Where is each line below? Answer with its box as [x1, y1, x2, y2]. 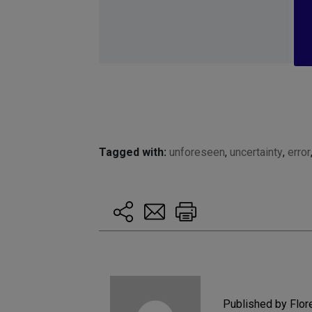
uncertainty [230, 146, 283, 159]
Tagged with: [99, 146, 166, 159]
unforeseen [169, 146, 225, 159]
